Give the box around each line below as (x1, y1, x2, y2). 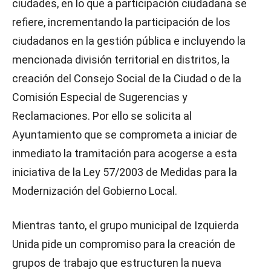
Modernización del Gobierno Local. (12, 184, 177, 197)
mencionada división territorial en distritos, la (12, 53, 230, 66)
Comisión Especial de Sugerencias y (12, 91, 188, 103)
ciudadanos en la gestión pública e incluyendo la (12, 34, 246, 47)
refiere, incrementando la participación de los (12, 16, 230, 28)
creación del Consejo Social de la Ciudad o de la (12, 72, 241, 85)
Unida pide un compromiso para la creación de (12, 238, 235, 250)
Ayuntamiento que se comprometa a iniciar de (12, 128, 237, 141)
